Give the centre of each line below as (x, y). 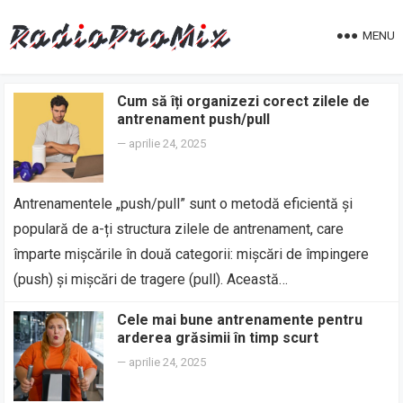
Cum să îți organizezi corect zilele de (244, 101)
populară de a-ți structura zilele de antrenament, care (179, 229)
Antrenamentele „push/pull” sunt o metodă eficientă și (184, 204)
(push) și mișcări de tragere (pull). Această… (151, 279)
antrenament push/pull (194, 119)
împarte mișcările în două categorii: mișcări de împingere (192, 254)
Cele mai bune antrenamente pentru (240, 320)
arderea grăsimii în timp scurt (218, 338)
